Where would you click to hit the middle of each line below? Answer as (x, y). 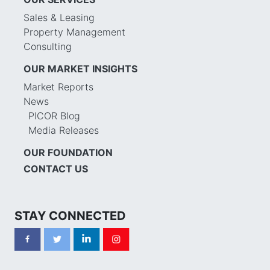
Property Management (74, 32)
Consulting (48, 46)
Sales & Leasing (59, 17)
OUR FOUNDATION (68, 152)
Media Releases (64, 130)
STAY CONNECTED (70, 215)
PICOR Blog (54, 115)
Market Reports (58, 86)
